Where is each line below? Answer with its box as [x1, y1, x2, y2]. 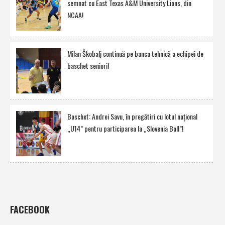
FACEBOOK [10, 203, 50, 216]
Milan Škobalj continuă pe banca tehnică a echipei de [67, 48, 203, 59]
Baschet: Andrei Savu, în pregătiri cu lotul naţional [67, 111, 197, 122]
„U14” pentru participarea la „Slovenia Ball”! [67, 123, 183, 134]
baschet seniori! [67, 60, 109, 71]
